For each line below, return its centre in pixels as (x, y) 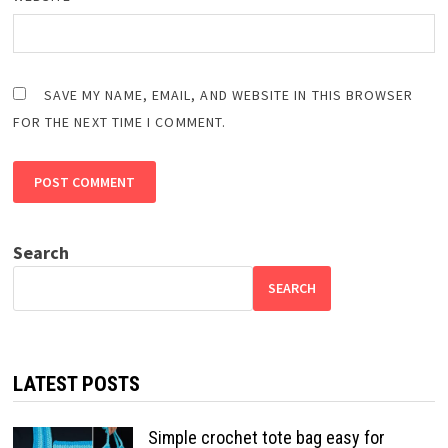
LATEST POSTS (76, 383)
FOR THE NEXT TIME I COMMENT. (119, 121)
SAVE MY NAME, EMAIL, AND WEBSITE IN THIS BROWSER (228, 94)
